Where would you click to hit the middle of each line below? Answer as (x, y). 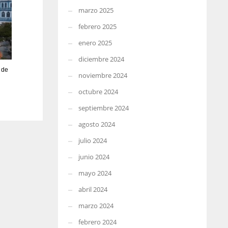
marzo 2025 (96, 10)
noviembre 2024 (103, 75)
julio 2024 (92, 140)
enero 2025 (95, 43)
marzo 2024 (96, 206)
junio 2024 (94, 157)
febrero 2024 (97, 222)
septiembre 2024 (103, 108)
